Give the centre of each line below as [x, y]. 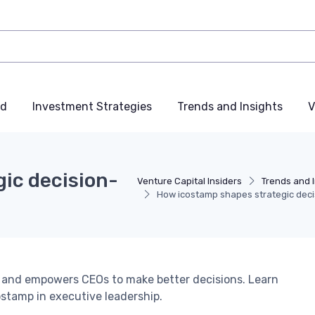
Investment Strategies [92, 107]
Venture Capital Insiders [190, 181]
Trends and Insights [230, 107]
